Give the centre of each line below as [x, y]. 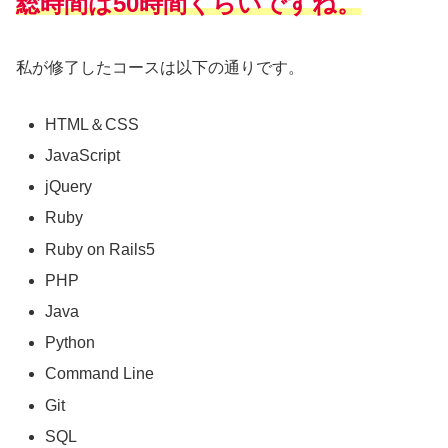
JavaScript [83, 156]
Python [70, 343]
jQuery [69, 187]
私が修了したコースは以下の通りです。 [160, 68]
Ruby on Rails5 [100, 249]
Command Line [100, 374]
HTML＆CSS [92, 124]
